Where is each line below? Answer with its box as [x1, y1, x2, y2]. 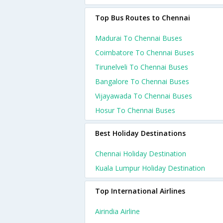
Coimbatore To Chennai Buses [95, 48, 194, 57]
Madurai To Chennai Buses [95, 33, 182, 43]
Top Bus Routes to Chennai [95, 13, 190, 22]
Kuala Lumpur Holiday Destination [95, 163, 205, 173]
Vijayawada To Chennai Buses [95, 91, 192, 101]
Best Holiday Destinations [95, 128, 186, 138]
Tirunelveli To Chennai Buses [95, 62, 188, 72]
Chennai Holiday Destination [95, 149, 186, 158]
